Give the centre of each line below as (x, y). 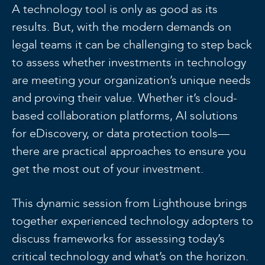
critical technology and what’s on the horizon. (130, 256)
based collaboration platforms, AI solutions (125, 115)
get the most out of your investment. (109, 168)
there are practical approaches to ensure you (129, 151)
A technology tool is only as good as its (115, 9)
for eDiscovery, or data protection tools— (121, 133)
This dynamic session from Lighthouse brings (130, 203)
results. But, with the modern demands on (122, 26)
